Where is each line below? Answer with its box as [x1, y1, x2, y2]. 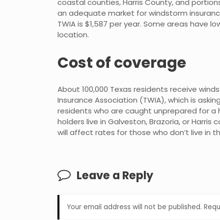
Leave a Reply [77, 167, 153, 184]
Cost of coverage [57, 53, 186, 74]
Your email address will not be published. [67, 202, 202, 212]
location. [57, 29, 89, 40]
